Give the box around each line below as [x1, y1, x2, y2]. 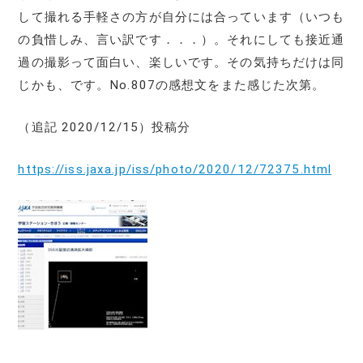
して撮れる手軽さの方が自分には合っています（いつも [18, 9, 345, 24]
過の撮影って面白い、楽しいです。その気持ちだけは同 [18, 54, 345, 70]
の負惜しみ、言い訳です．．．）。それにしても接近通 [18, 32, 345, 47]
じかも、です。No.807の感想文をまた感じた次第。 [18, 77, 326, 92]
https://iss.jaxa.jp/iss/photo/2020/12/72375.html [18, 161, 332, 177]
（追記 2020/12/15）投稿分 [18, 119, 191, 135]
